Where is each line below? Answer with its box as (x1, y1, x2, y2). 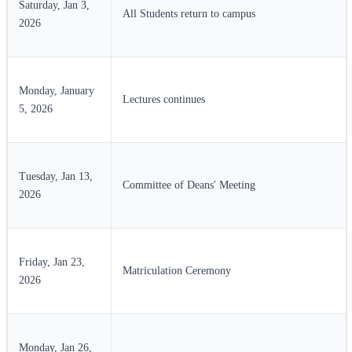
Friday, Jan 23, (19, 256, 85, 269)
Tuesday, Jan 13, (19, 170, 93, 183)
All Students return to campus (123, 8, 255, 20)
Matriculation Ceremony (123, 265, 231, 277)
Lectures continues (123, 93, 205, 106)
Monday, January (19, 85, 94, 97)
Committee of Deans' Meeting (123, 179, 255, 192)
